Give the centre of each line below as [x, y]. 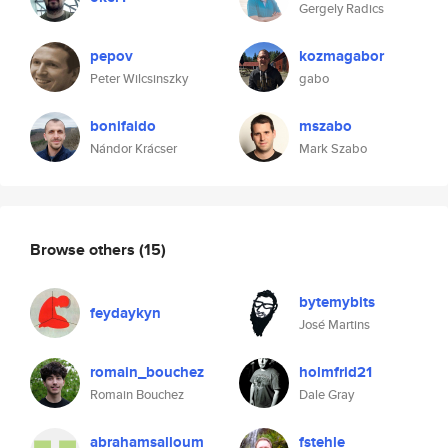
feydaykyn [125, 313]
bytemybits [337, 302]
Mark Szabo [333, 148]
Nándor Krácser [133, 148]
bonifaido [123, 126]
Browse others [84, 249]
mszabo [325, 126]
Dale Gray [326, 394]
